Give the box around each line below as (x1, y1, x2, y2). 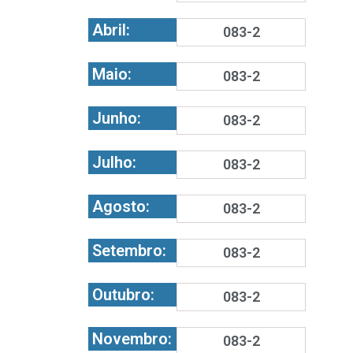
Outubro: (92, 285, 154, 304)
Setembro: (92, 241, 166, 260)
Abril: (92, 20, 130, 39)
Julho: (92, 153, 136, 172)
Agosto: (92, 197, 150, 216)
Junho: (92, 109, 141, 128)
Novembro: (92, 329, 172, 348)
